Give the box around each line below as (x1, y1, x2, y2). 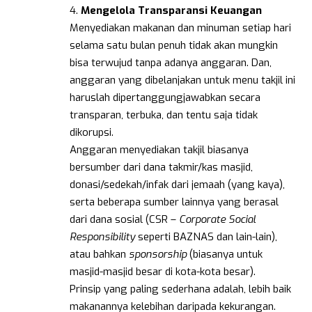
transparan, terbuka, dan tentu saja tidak (70, 107, 258, 122)
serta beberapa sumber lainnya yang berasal (70, 194, 279, 209)
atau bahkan (70, 247, 129, 261)
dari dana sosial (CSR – (70, 212, 179, 226)
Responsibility (70, 229, 135, 244)
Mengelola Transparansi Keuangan (81, 3, 262, 17)
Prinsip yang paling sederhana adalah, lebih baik (70, 281, 291, 296)
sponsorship (129, 247, 187, 261)
